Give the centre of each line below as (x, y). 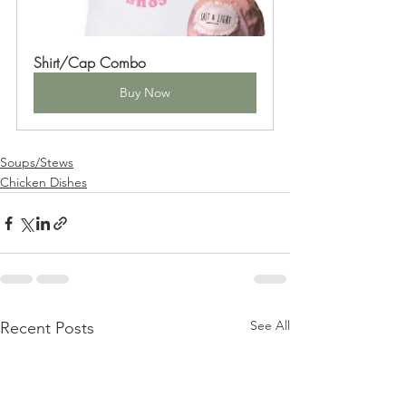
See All (270, 326)
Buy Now (145, 93)
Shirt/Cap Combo (90, 63)
